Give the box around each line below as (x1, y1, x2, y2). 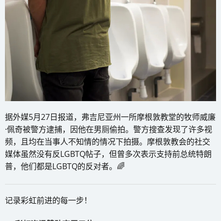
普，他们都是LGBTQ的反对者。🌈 (5, 160, 125, 172)
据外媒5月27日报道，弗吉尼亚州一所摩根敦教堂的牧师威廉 (5, 111, 216, 122)
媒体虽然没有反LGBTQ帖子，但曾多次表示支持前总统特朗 (5, 148, 212, 159)
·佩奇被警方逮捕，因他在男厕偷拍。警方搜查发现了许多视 (5, 123, 212, 135)
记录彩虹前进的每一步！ (5, 194, 92, 206)
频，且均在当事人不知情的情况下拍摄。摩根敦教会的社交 (5, 136, 210, 147)
